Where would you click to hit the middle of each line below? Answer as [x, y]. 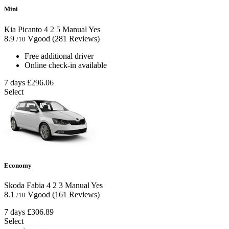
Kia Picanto [23, 29]
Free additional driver [59, 56]
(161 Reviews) [76, 194]
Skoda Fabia [24, 185]
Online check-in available [66, 65]
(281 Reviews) [76, 38]
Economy [18, 165]
